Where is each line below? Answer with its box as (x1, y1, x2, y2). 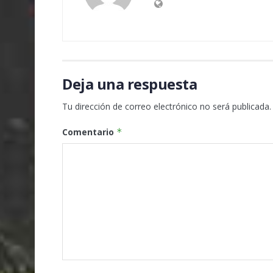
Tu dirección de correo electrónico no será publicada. (62, 100, 271, 112)
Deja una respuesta (62, 73, 197, 94)
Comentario (62, 126, 116, 138)
